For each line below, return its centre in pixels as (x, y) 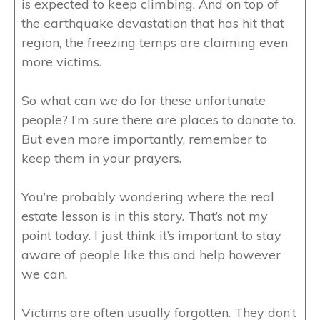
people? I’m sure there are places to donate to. (159, 120)
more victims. (61, 62)
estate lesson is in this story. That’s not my (145, 216)
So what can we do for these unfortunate (144, 101)
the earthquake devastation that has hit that (153, 24)
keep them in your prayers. (101, 159)
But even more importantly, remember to (144, 139)
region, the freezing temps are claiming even (155, 43)
